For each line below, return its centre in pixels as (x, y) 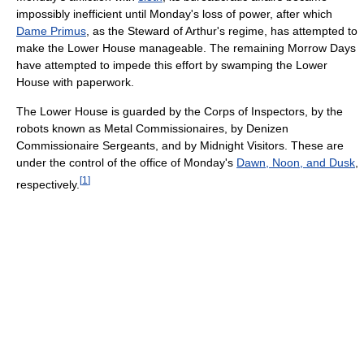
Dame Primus (51, 31)
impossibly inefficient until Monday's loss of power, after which (174, 14)
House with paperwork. (75, 82)
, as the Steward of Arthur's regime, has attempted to (222, 31)
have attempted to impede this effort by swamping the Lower (172, 65)
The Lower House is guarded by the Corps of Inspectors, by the (180, 111)
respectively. (48, 184)
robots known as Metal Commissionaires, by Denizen (152, 128)
